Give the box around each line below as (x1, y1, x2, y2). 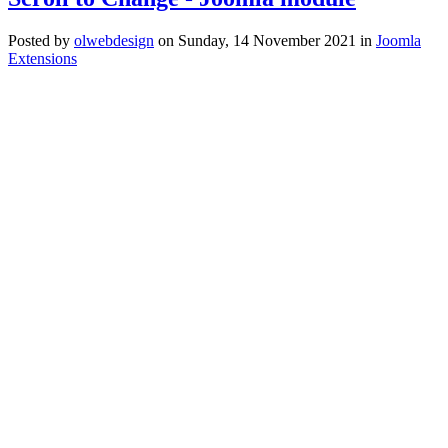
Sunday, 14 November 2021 (178, 31, 356, 49)
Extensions (8, 49, 77, 67)
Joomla (376, 31, 421, 49)
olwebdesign (74, 31, 154, 49)
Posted (8, 31, 50, 49)
